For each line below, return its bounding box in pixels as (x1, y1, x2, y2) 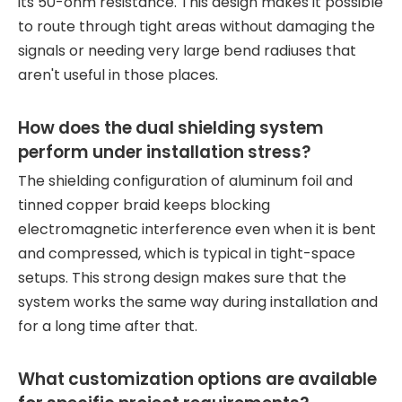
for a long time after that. (18, 316, 197, 336)
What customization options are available (18, 367, 377, 391)
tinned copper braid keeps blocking (18, 195, 270, 215)
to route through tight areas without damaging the (18, 16, 375, 37)
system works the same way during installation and (18, 292, 378, 312)
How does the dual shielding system (18, 116, 324, 140)
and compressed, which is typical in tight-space (18, 243, 355, 264)
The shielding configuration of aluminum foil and (18, 170, 353, 191)
